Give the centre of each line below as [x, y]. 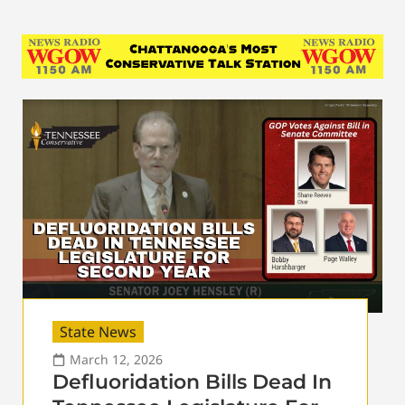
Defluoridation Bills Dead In [192, 381]
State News [98, 331]
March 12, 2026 [116, 359]
